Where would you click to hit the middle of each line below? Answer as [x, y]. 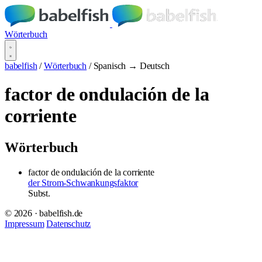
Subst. [39, 193]
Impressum [25, 223]
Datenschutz [69, 223]
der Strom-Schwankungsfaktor [83, 182]
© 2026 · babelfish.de [44, 213]
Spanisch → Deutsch [131, 66]
